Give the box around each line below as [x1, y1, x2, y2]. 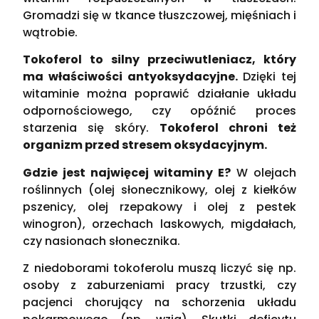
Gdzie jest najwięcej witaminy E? [23, 164, 231, 181]
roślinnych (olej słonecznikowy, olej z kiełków [23, 181, 296, 198]
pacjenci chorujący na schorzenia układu [23, 293, 296, 310]
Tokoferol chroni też [159, 120, 296, 137]
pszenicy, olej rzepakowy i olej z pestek [23, 198, 296, 215]
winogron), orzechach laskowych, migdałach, [23, 215, 296, 232]
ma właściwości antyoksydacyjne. [23, 68, 238, 85]
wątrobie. [23, 23, 78, 41]
